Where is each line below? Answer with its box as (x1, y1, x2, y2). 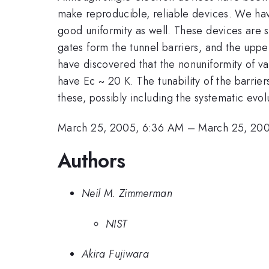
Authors (58, 146, 125, 175)
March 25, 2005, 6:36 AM (58, 120, 184, 136)
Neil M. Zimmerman (82, 186, 173, 202)
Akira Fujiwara (82, 246, 150, 262)
